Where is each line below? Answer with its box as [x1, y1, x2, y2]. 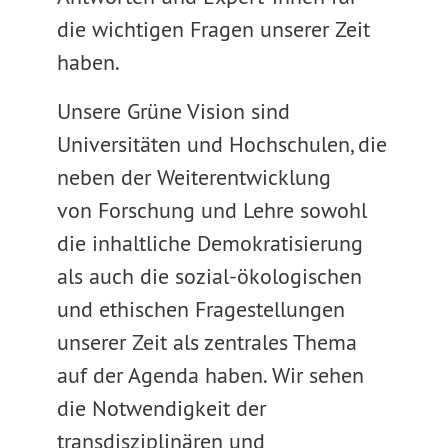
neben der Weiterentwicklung [56, 163, 331, 191]
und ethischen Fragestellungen [56, 295, 345, 323]
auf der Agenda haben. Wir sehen [56, 361, 364, 389]
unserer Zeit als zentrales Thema [56, 328, 357, 356]
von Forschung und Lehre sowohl [56, 196, 367, 224]
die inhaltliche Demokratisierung [56, 229, 363, 257]
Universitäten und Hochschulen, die [56, 130, 387, 158]
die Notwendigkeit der [56, 394, 266, 422]
